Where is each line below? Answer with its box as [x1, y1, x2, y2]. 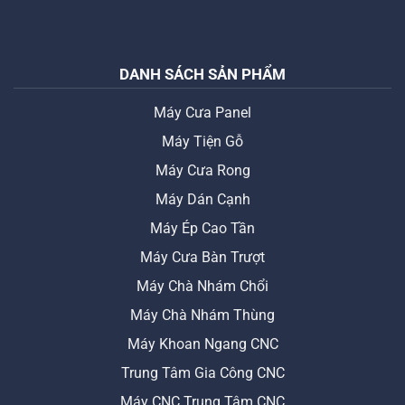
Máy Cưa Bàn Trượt [140, 248, 265, 266]
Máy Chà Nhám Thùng [130, 306, 275, 324]
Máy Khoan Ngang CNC [127, 334, 278, 353]
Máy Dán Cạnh [155, 190, 250, 208]
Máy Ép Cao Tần [150, 219, 255, 237]
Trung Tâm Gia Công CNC [120, 363, 285, 381]
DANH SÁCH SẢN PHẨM [119, 64, 286, 83]
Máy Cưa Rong [155, 161, 250, 179]
